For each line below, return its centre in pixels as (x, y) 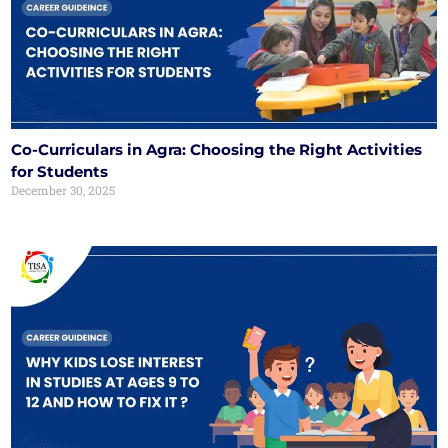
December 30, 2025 (63, 190)
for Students (60, 172)
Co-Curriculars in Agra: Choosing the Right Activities (217, 150)
